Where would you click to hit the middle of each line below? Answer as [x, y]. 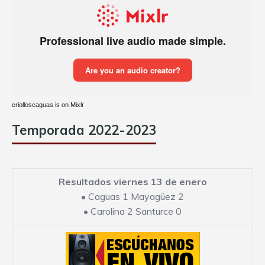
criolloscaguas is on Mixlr [48, 105]
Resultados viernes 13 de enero [132, 182]
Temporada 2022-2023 [84, 130]
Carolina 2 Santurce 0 [136, 211]
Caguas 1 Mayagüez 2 [136, 197]
